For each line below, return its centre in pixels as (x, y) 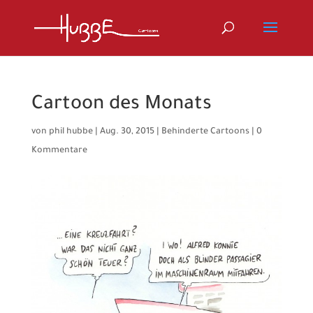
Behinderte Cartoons (205, 132)
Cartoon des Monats (121, 105)
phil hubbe (71, 132)
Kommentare (59, 151)
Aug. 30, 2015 (127, 132)
